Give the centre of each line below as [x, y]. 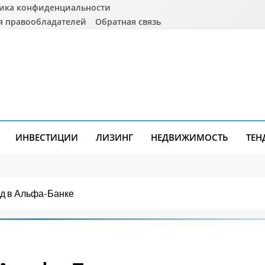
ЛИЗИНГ [114, 137]
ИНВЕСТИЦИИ [47, 137]
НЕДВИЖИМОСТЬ [190, 137]
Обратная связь [128, 22]
